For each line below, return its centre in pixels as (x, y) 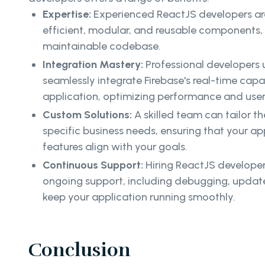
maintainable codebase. (102, 46)
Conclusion (80, 250)
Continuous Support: (94, 165)
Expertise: (67, 14)
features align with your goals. (115, 147)
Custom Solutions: (88, 115)
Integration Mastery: (94, 65)
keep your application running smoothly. (139, 197)
